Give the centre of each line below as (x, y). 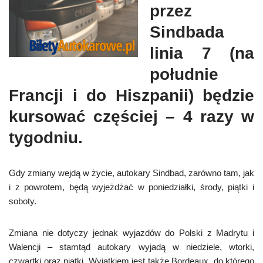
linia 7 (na (202, 53)
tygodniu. (46, 138)
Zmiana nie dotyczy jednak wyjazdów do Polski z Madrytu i (131, 233)
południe (184, 75)
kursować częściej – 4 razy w (131, 117)
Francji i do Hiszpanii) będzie (131, 96)
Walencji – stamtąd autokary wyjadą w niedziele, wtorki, (131, 247)
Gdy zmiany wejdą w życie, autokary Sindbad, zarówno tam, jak (131, 173)
